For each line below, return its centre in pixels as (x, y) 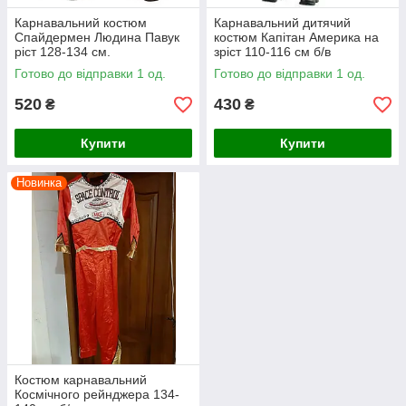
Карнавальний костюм (81, 23)
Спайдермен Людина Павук (97, 37)
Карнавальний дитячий (282, 23)
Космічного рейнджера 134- (97, 394)
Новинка (39, 183)
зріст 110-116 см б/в (272, 52)
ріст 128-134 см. (63, 52)
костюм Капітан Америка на (296, 37)
